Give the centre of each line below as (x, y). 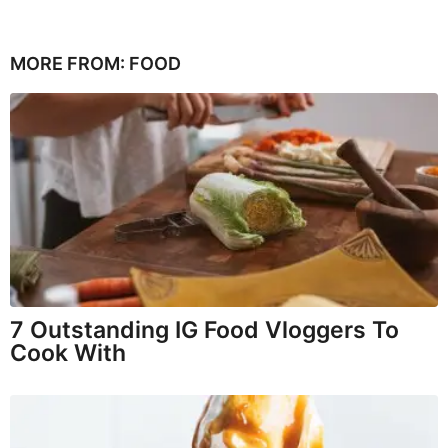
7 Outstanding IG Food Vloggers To (204, 330)
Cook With (68, 353)
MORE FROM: (69, 64)
